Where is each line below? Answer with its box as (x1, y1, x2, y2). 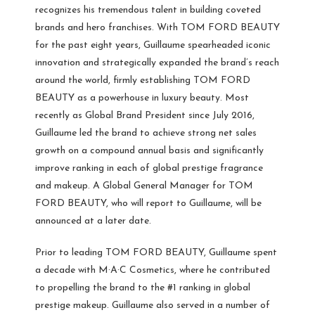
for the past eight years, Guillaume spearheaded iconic (35, 40, 271, 51)
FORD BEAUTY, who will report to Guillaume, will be (35, 198, 262, 210)
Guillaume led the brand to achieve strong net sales (35, 128, 257, 139)
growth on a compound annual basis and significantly (35, 146, 264, 157)
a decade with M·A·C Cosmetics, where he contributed (35, 265, 270, 276)
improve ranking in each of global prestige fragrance (35, 163, 263, 174)
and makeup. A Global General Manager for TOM (35, 181, 253, 192)
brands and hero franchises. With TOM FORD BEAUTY (35, 22, 280, 34)
